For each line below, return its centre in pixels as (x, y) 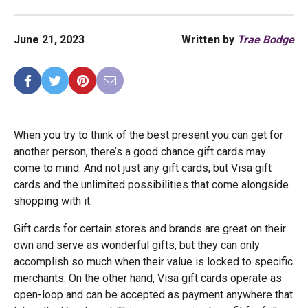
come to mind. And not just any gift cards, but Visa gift (143, 168)
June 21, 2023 (49, 40)
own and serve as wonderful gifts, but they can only (137, 245)
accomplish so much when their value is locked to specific (153, 262)
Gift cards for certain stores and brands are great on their (150, 229)
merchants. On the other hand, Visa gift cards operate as (148, 278)
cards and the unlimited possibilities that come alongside (151, 185)
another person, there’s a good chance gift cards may (140, 152)
